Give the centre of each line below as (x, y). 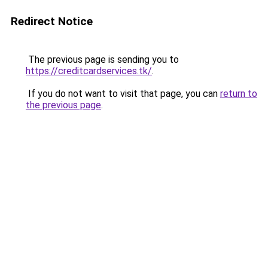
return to (239, 94)
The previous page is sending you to (102, 60)
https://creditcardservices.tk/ (89, 71)
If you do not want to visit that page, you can (123, 94)
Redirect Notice (52, 21)
